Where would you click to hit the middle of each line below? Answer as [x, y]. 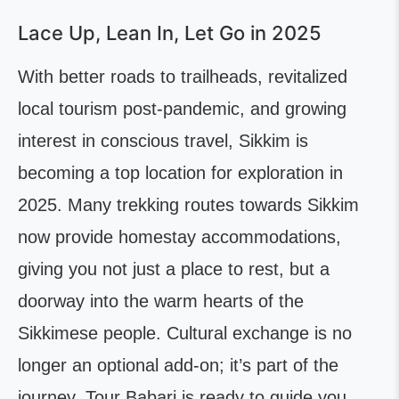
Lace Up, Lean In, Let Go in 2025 [170, 33]
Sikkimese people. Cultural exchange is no [185, 333]
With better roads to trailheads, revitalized [183, 77]
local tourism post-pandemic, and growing [182, 109]
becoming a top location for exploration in [180, 173]
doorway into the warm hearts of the [161, 301]
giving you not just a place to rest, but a [174, 269]
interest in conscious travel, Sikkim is [163, 141]
